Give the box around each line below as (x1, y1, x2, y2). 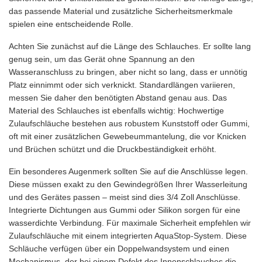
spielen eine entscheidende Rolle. (9, 19, 133, 29)
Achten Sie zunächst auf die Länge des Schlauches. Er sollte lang (9, 42, 251, 51)
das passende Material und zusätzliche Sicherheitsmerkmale (9, 6, 233, 16)
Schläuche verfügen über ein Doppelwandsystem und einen (9, 244, 229, 253)
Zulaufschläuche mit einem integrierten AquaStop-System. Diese (9, 231, 247, 240)
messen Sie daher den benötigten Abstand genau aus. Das (9, 93, 227, 102)
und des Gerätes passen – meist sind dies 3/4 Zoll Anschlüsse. (9, 192, 240, 202)
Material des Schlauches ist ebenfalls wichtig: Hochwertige (9, 106, 224, 115)
